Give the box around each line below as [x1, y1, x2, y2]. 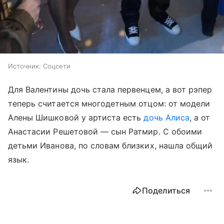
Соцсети [43, 62, 70, 70]
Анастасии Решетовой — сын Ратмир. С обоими [8, 126, 202, 137]
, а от [189, 112, 210, 123]
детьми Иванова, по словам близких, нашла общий [8, 140, 213, 151]
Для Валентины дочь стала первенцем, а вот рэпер [8, 84, 212, 95]
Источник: [8, 62, 41, 70]
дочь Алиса [143, 112, 189, 123]
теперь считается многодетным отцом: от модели [8, 98, 210, 109]
